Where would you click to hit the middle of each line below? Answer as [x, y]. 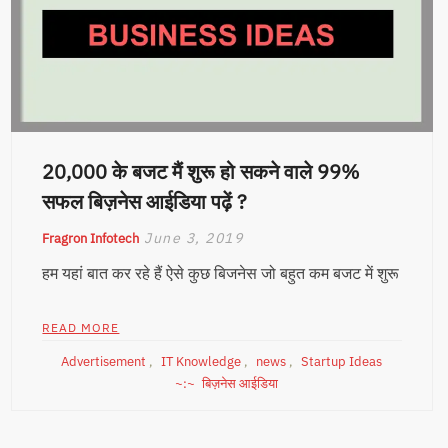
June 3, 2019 [194, 237]
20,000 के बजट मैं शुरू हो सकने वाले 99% [201, 171]
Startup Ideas [342, 361]
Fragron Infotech [91, 238]
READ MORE [81, 327]
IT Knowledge [201, 361]
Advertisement [104, 361]
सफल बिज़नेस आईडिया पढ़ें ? [145, 201]
